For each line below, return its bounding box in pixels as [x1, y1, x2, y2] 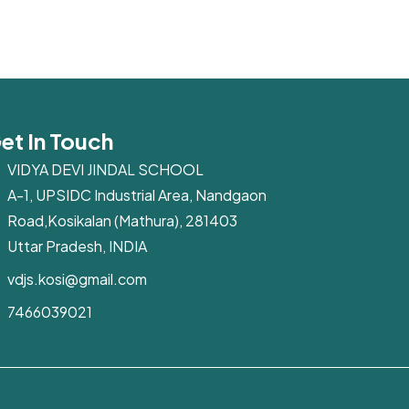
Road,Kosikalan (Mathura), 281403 [6, 211, 237, 230]
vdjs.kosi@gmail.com [6, 269, 147, 288]
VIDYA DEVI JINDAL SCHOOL [6, 160, 204, 179]
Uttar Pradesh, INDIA [6, 236, 147, 256]
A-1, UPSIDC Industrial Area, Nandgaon [6, 185, 267, 204]
